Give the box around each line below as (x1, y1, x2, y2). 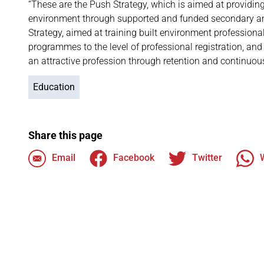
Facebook (113, 152, 154, 164)
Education (33, 81, 75, 93)
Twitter (192, 152, 222, 164)
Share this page (28, 129, 103, 141)
